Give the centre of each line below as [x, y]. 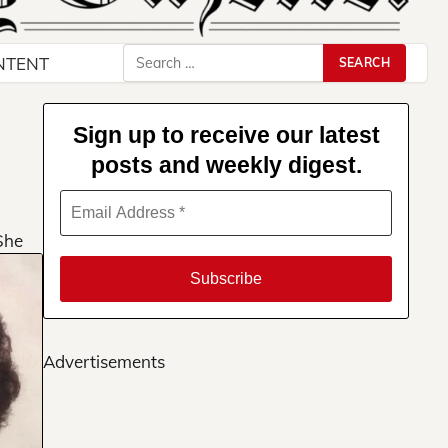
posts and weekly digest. [226, 165]
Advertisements [104, 362]
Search [148, 56]
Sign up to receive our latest [226, 135]
